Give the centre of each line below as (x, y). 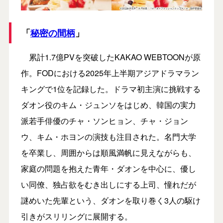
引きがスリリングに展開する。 (76, 216)
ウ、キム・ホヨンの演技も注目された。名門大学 (108, 136)
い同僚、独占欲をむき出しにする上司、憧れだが (108, 184)
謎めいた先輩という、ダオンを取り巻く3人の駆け (111, 200)
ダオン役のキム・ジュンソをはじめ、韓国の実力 (108, 105)
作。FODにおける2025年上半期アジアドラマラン (110, 73)
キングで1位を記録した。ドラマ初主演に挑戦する (111, 89)
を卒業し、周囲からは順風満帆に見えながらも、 (108, 152)
